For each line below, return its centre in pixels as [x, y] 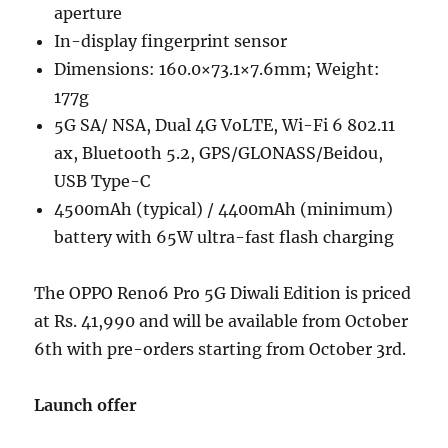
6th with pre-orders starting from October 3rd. [220, 348]
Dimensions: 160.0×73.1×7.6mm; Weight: [217, 68]
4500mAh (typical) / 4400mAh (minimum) [224, 208]
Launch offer [86, 404]
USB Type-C [102, 180]
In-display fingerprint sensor [171, 40]
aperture [88, 12]
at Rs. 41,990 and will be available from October [221, 320]
